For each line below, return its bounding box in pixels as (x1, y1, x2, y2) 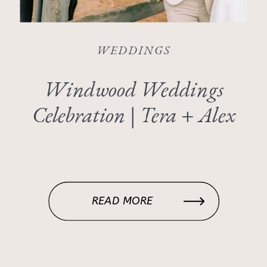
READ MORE (92, 194, 153, 207)
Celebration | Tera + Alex (32, 101, 235, 129)
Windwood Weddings (43, 74, 224, 104)
